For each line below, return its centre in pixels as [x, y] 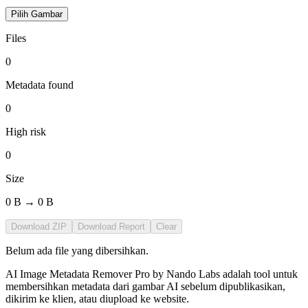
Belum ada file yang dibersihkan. [77, 250]
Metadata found [40, 85]
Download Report [111, 226]
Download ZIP [39, 226]
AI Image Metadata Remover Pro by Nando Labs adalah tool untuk [152, 274]
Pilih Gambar [37, 14]
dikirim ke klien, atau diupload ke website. [97, 298]
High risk [26, 131]
